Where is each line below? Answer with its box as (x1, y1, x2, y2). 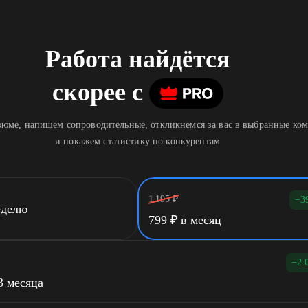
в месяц (177, 213, 221, 227)
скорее (52, 78, 126, 106)
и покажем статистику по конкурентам (55, 136, 220, 146)
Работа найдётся (45, 45, 230, 73)
